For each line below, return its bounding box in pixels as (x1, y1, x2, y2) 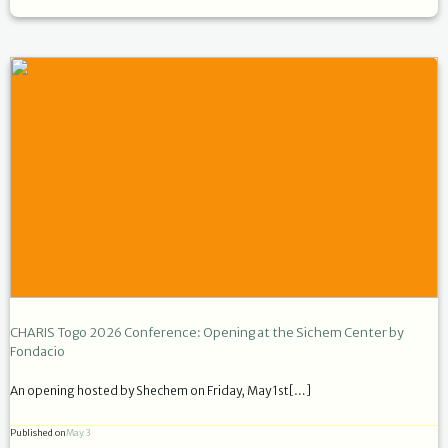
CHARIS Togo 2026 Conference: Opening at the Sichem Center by (10, 324, 404, 340)
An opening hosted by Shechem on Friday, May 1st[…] (10, 382, 311, 398)
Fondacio (10, 343, 65, 359)
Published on (10, 426, 66, 438)
